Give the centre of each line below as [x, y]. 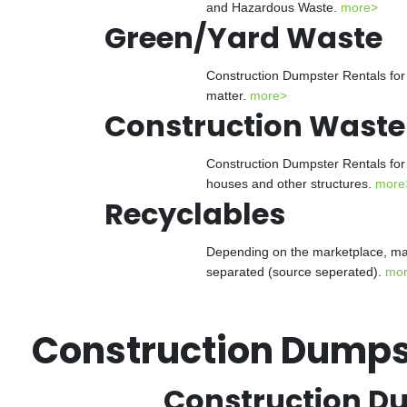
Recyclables [195, 214]
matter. [228, 95]
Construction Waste [255, 126]
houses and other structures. [291, 184]
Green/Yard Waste [243, 38]
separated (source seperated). [296, 272]
